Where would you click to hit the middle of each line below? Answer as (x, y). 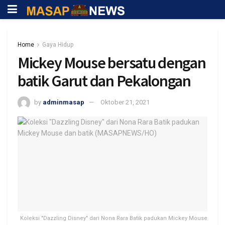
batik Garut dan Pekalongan (104, 81)
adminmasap (64, 102)
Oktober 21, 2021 (125, 102)
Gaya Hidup (58, 45)
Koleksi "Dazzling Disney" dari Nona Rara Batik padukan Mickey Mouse (114, 218)
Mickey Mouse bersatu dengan (112, 63)
